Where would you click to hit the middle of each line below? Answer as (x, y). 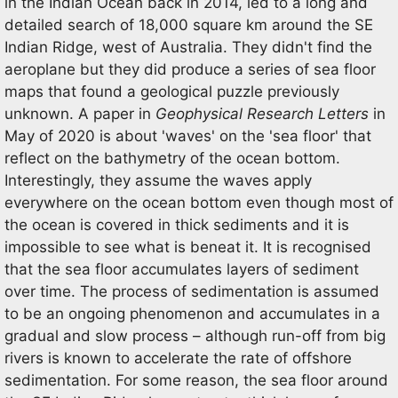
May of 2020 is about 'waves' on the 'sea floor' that (188, 136)
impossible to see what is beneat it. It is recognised (188, 247)
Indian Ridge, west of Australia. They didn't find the (188, 47)
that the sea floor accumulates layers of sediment (182, 269)
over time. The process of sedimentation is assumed (192, 291)
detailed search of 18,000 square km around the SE (189, 25)
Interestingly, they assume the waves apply (158, 180)
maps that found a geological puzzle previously (172, 92)
